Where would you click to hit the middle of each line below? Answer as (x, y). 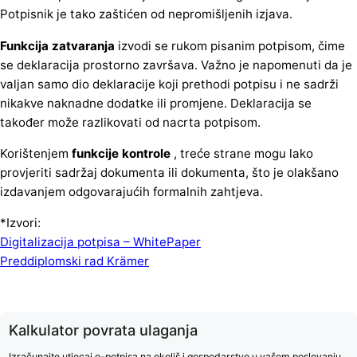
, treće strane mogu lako (242, 153)
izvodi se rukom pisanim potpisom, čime (230, 45)
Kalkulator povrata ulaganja (103, 330)
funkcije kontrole (121, 153)
